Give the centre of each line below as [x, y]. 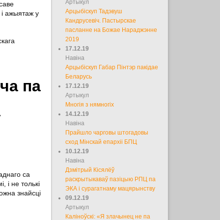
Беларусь [79, 76]
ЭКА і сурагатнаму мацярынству [110, 188]
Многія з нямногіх [90, 104]
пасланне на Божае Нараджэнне [111, 30]
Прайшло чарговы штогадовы [107, 132]
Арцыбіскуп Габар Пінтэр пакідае [112, 67]
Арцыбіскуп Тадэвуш [94, 11]
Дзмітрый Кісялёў [90, 170]
